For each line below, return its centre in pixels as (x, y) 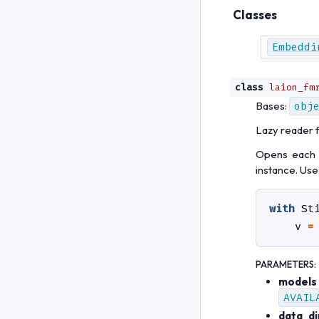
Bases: (272, 105)
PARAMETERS (285, 264)
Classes (255, 14)
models (298, 281)
